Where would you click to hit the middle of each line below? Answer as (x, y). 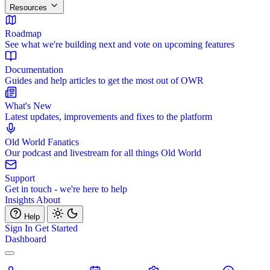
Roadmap (23, 33)
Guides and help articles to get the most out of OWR (104, 80)
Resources (30, 8)
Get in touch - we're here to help (66, 189)
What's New (28, 106)
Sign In (20, 228)
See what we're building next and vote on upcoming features (120, 44)
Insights (20, 200)
